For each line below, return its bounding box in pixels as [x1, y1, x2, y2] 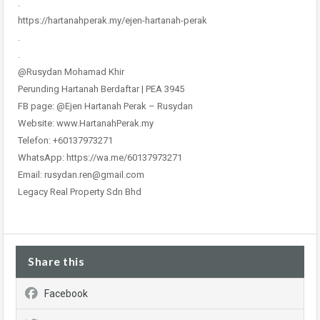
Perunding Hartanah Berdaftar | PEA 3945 [18, 84, 184, 94]
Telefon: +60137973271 [18, 135, 113, 146]
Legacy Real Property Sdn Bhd [18, 186, 141, 197]
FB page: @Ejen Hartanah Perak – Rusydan [18, 101, 193, 111]
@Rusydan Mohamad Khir [18, 66, 124, 77]
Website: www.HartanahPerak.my [18, 118, 154, 129]
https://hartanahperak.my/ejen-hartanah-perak [18, 15, 207, 26]
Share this [28, 254, 84, 268]
